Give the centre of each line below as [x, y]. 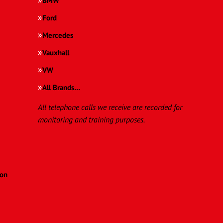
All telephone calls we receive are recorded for [110, 107]
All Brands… [61, 88]
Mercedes [58, 35]
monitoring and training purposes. [91, 120]
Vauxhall [56, 53]
